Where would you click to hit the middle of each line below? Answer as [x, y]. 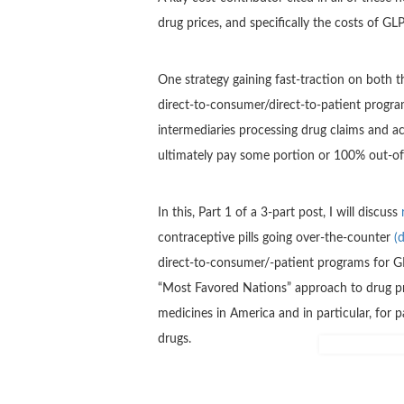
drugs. [174, 339]
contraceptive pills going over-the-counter [276, 238]
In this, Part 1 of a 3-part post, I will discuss [280, 212]
